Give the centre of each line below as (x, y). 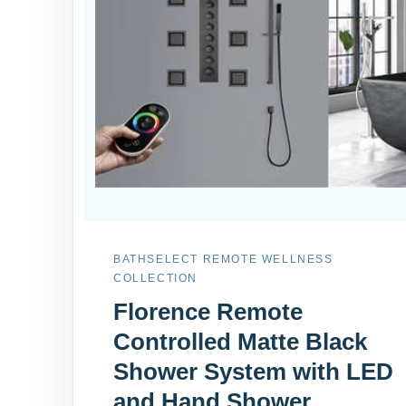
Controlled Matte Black (240, 341)
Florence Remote (208, 311)
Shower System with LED (253, 371)
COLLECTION (155, 278)
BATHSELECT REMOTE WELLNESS (223, 259)
